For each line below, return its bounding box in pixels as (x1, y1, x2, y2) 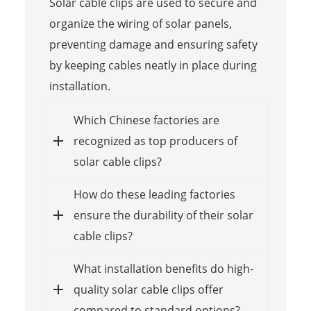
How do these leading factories (73, 186, 235, 202)
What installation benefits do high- (73, 260, 253, 276)
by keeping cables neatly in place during (49, 57, 257, 73)
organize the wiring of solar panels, (49, 15, 232, 31)
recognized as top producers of (73, 133, 237, 149)
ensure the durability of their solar (73, 207, 253, 223)
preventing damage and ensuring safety (49, 36, 258, 52)
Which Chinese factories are (73, 112, 219, 128)
